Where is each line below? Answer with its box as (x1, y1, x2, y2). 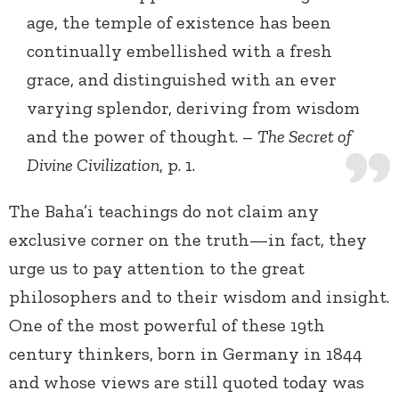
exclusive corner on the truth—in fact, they (9, 229, 367, 251)
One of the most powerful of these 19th (9, 314, 325, 337)
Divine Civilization (27, 154, 159, 176)
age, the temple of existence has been (27, 12, 331, 34)
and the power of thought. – (27, 126, 257, 148)
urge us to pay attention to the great (9, 257, 305, 280)
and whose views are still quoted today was (9, 371, 364, 394)
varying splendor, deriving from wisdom (27, 97, 360, 119)
